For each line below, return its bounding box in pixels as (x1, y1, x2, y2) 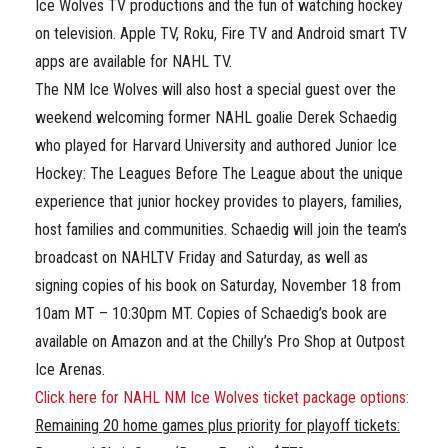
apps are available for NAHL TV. (35, 52, 232, 71)
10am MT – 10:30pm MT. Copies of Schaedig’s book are (35, 304, 387, 323)
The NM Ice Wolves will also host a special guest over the (35, 80, 396, 99)
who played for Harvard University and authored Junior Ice (35, 136, 397, 155)
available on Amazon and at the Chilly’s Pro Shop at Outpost (35, 332, 405, 351)
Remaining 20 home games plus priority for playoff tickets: (35, 416, 400, 435)
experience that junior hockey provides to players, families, (35, 192, 402, 211)
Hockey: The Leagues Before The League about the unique (35, 164, 403, 183)
